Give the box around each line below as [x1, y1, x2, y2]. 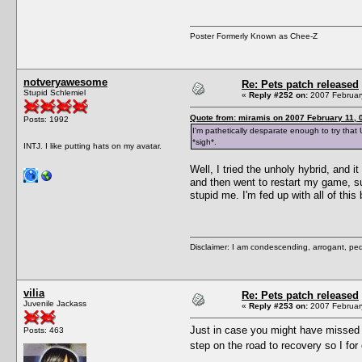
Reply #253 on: [249, 301, 308, 310]
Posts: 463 [23, 325, 64, 335]
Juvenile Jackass [23, 298, 86, 308]
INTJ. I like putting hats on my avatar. [23, 141, 162, 150]
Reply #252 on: [249, 90, 308, 99]
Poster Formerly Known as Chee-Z [190, 31, 318, 40]
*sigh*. [192, 137, 217, 146]
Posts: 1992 [23, 114, 69, 124]
